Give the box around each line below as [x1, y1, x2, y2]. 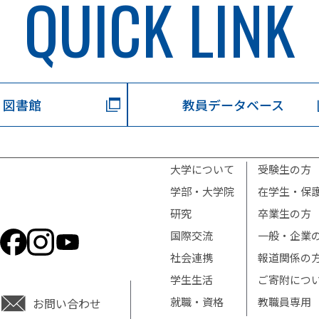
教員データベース [182, 95, 284, 114]
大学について [170, 161, 234, 177]
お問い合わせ [33, 295, 102, 313]
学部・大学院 [170, 183, 234, 199]
